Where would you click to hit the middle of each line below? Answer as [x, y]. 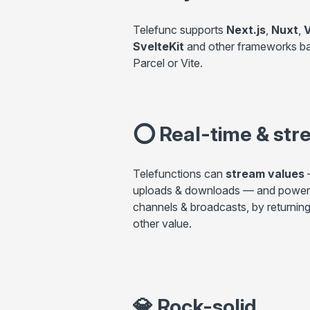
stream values [265, 174]
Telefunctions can [179, 174]
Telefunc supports [180, 29]
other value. [162, 224]
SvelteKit [158, 46]
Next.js [246, 29]
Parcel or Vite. [168, 63]
